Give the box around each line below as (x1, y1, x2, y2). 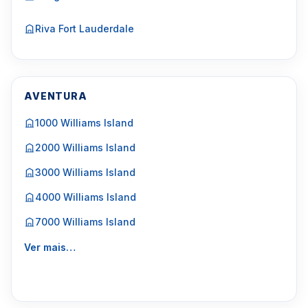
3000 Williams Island (35, 166, 135, 178)
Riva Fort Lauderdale (35, 23, 134, 34)
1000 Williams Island (35, 117, 133, 129)
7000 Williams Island (35, 216, 135, 228)
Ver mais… (24, 241, 76, 253)
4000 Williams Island (35, 191, 136, 203)
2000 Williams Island (35, 142, 135, 153)
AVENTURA (24, 90, 87, 102)
